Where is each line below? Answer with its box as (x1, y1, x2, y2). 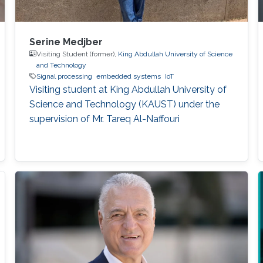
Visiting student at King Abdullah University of (29, 83, 227, 95)
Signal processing (36, 72, 92, 80)
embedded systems (96, 72, 161, 80)
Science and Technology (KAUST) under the (29, 98, 220, 110)
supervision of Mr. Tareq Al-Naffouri (29, 113, 180, 124)
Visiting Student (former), (36, 49, 118, 58)
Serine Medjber (29, 36, 103, 48)
